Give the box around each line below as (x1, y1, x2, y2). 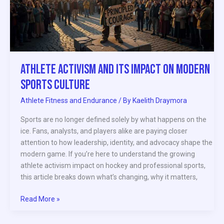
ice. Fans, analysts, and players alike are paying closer (20, 126, 187, 135)
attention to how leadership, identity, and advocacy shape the (20, 138, 212, 146)
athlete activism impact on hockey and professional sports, (20, 161, 205, 169)
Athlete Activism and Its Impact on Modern (20, 61, 210, 77)
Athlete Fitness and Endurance (20, 96, 117, 105)
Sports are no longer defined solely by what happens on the (20, 115, 206, 123)
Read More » (20, 194, 60, 203)
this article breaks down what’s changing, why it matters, (20, 172, 197, 181)
